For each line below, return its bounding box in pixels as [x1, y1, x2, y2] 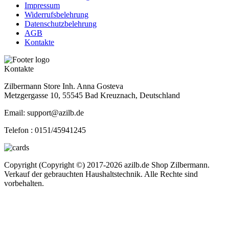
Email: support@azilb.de [4, 108, 84, 117]
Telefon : [4, 125, 35, 134]
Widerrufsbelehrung [25, 10, 88, 19]
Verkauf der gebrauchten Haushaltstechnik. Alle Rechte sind [4, 169, 198, 178]
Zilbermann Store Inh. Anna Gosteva [4, 81, 123, 90]
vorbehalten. [4, 178, 44, 188]
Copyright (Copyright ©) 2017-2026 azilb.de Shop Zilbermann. [4, 160, 210, 169]
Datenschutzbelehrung [25, 19, 97, 28]
